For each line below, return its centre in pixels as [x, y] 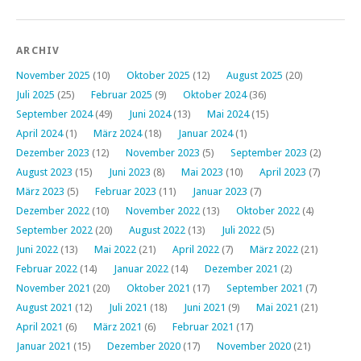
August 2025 [255, 75]
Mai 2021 [277, 307]
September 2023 [269, 152]
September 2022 [54, 230]
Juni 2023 [130, 172]
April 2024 [39, 133]
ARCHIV [38, 50]
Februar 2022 [47, 268]
